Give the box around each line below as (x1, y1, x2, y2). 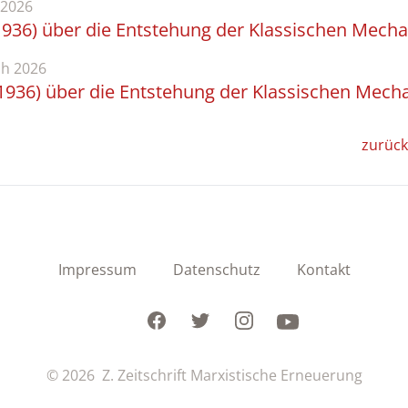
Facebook (145, 309, 210, 330)
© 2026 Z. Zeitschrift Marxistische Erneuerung (46, 364, 362, 385)
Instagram (232, 309, 302, 330)
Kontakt (296, 259, 351, 280)
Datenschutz (172, 259, 260, 280)
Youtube (276, 309, 334, 330)
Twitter (189, 309, 237, 330)
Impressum (57, 259, 137, 280)
